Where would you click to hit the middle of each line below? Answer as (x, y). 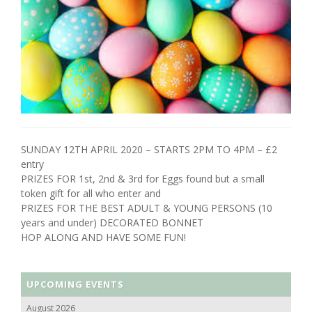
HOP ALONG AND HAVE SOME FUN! (103, 237)
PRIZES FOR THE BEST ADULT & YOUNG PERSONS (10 (147, 208)
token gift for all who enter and (91, 194)
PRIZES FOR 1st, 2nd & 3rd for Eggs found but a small (143, 179)
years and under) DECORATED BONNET (112, 223)
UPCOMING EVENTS (75, 284)
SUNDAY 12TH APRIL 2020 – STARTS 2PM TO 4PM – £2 (149, 150)
